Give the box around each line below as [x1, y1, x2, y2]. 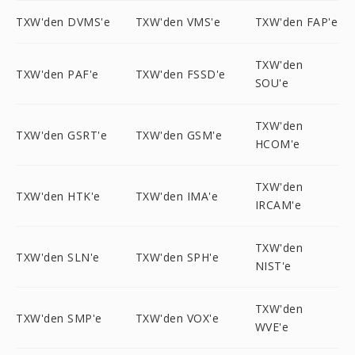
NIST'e [254, 258, 292, 273]
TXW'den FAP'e [254, 14, 338, 29]
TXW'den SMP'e [16, 310, 102, 326]
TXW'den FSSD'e [135, 66, 226, 82]
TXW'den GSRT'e [16, 127, 107, 143]
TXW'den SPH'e [135, 249, 219, 265]
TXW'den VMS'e [135, 14, 221, 29]
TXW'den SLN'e [16, 249, 100, 265]
